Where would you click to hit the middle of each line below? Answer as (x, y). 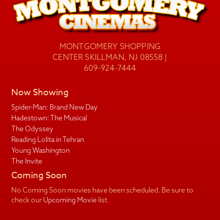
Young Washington (40, 151)
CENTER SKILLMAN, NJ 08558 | (110, 57)
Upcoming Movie (70, 200)
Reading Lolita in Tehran (47, 140)
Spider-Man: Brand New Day (54, 107)
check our (27, 200)
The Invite (27, 161)
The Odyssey (32, 129)
